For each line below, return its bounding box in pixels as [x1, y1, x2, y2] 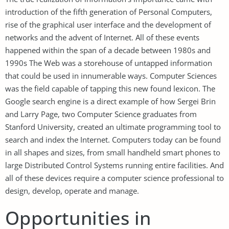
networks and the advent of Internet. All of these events [5, 32, 199, 42]
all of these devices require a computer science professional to [5, 172, 224, 183]
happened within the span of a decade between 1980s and [5, 44, 211, 55]
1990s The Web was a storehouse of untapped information [5, 57, 212, 68]
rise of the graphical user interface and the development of [5, 19, 211, 30]
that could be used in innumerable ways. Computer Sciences [5, 70, 217, 81]
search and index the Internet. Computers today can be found [5, 134, 221, 145]
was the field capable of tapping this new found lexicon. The [5, 83, 215, 94]
